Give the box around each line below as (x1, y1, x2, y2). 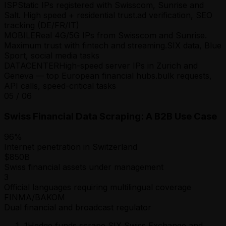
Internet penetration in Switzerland (4, 141, 137, 152)
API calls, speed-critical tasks (4, 81, 116, 91)
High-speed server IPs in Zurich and (59, 61, 198, 71)
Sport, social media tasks (4, 50, 99, 61)
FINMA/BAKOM (4, 192, 65, 202)
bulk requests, (157, 71, 212, 81)
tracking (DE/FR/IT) (4, 20, 79, 31)
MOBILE (4, 30, 35, 41)
